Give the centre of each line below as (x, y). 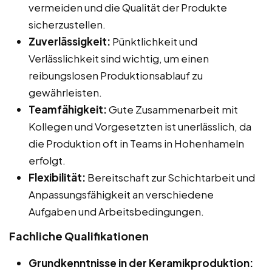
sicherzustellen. (67, 24)
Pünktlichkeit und (154, 41)
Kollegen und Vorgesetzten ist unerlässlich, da (140, 126)
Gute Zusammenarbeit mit (172, 109)
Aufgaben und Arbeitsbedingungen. (116, 211)
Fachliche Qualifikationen (79, 236)
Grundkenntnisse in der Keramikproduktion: (141, 263)
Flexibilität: (57, 177)
